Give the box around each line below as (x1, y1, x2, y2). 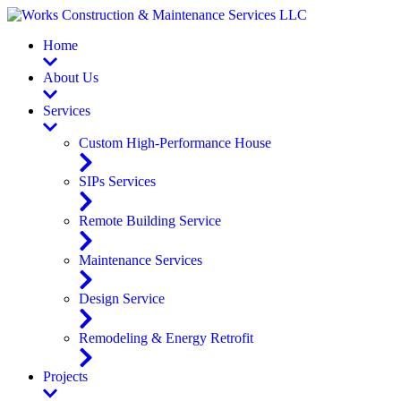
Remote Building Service (79, 213, 221, 229)
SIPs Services (79, 174, 156, 190)
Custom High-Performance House (79, 134, 271, 150)
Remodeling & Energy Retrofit (79, 329, 253, 346)
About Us (43, 70, 98, 86)
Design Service (79, 291, 165, 307)
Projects (43, 369, 88, 385)
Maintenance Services (79, 252, 202, 268)
